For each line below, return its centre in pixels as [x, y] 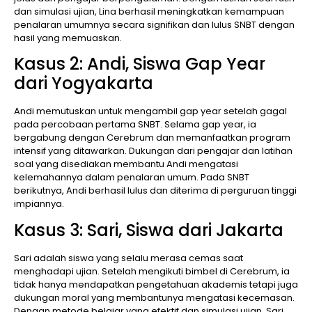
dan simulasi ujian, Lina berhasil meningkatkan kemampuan [149, 12]
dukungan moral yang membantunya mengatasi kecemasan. [154, 297]
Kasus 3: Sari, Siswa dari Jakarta [149, 230]
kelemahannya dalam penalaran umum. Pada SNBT [132, 178]
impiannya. [39, 204]
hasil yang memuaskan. [68, 38]
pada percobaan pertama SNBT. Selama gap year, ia [135, 125]
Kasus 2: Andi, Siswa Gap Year [140, 64]
